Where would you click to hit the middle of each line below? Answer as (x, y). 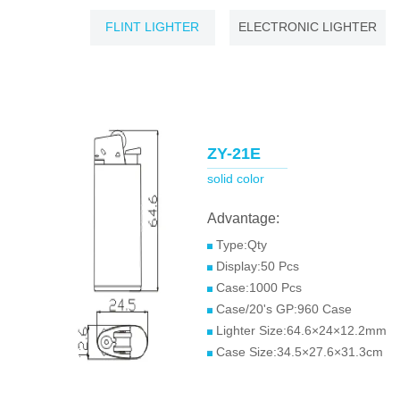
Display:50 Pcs (256, 266)
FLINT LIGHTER (152, 27)
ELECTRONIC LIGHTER (307, 27)
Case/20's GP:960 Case (284, 309)
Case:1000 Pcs (259, 287)
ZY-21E (234, 154)
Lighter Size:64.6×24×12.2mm (301, 330)
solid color (236, 179)
